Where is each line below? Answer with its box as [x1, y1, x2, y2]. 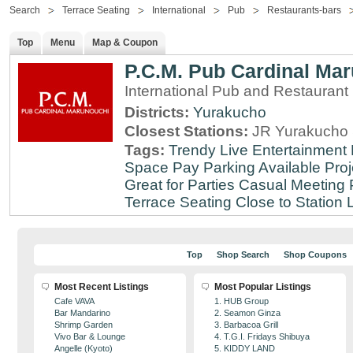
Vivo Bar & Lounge [54, 332, 125, 341]
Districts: [124, 104, 193, 121]
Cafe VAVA [54, 296, 95, 306]
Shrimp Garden [54, 320, 113, 329]
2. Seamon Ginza [214, 308, 281, 318]
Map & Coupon [92, 37, 158, 48]
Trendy [169, 142, 216, 158]
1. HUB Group [214, 296, 269, 306]
